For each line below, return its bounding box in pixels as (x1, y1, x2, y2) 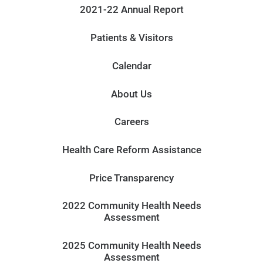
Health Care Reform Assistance (62, 144, 201, 156)
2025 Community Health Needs (62, 240, 201, 252)
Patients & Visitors (90, 32, 173, 44)
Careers (114, 116, 149, 128)
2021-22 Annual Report (79, 4, 184, 16)
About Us (111, 87, 152, 100)
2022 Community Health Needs (62, 200, 201, 212)
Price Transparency (89, 171, 174, 184)
